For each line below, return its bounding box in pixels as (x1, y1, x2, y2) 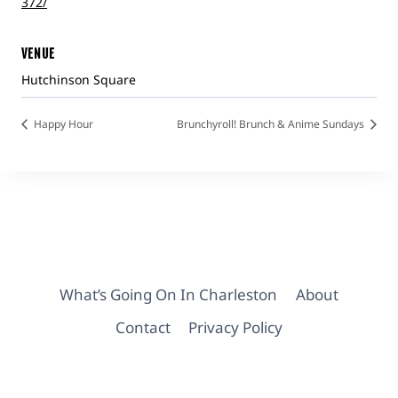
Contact (115, 316, 171, 338)
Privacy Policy (188, 316, 283, 338)
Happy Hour (31, 116, 93, 132)
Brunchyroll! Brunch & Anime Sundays (177, 116, 367, 132)
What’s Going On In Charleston (60, 283, 278, 305)
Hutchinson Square (21, 71, 136, 88)
